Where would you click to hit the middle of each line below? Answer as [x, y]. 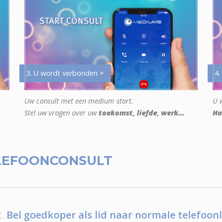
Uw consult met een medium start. [79, 101]
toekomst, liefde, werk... [141, 113]
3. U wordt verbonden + [65, 73]
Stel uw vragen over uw [61, 113]
